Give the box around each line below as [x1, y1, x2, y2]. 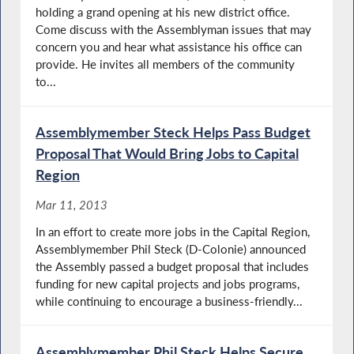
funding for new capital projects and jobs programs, [36, 276, 300, 291]
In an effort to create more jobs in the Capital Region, [36, 224, 311, 239]
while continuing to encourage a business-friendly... [36, 293, 303, 308]
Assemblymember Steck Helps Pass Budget [36, 123, 311, 141]
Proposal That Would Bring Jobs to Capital [36, 145, 299, 163]
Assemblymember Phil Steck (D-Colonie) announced [36, 241, 307, 256]
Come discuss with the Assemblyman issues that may [36, 22, 312, 37]
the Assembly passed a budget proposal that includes [36, 258, 310, 273]
